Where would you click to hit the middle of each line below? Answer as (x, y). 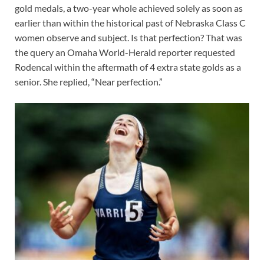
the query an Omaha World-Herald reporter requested (125, 52)
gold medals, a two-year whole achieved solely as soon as (129, 8)
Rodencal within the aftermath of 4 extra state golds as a (128, 67)
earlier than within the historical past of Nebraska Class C (130, 23)
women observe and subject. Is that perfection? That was (128, 38)
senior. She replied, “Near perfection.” (89, 82)
